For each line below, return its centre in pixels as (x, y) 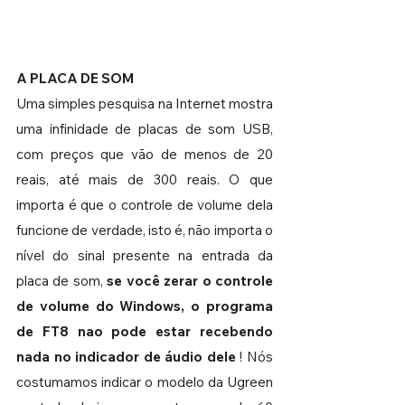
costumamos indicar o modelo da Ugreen (145, 381)
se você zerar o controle (190, 280)
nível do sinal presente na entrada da (145, 255)
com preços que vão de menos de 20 (145, 154)
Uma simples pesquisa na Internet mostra (145, 103)
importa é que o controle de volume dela (145, 204)
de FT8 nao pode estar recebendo (145, 331)
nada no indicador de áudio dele (126, 356)
